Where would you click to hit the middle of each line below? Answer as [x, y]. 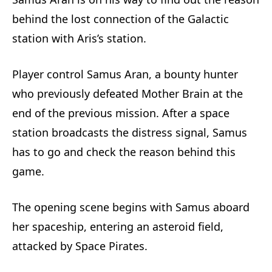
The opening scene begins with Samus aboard [131, 207]
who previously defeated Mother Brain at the [127, 94]
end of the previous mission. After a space [121, 113]
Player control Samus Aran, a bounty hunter [125, 74]
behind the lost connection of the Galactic [121, 19]
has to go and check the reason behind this [124, 152]
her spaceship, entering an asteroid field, [118, 227]
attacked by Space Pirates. [80, 246]
